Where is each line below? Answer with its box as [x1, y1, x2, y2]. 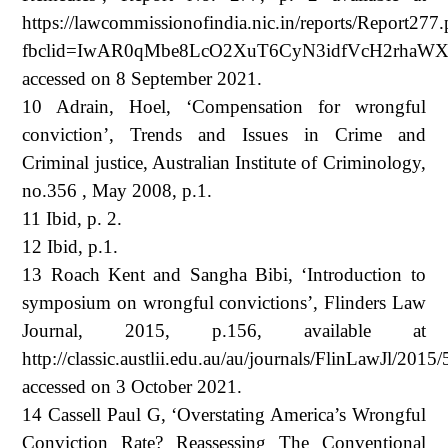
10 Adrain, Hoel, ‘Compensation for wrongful [22, 95, 426, 117]
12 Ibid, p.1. [22, 235, 119, 257]
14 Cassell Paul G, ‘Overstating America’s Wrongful [22, 403, 426, 425]
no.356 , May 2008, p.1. [22, 179, 213, 201]
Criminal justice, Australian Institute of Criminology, [22, 151, 426, 173]
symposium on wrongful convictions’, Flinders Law [22, 291, 426, 313]
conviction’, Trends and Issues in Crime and [22, 123, 426, 145]
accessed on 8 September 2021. [22, 67, 263, 89]
